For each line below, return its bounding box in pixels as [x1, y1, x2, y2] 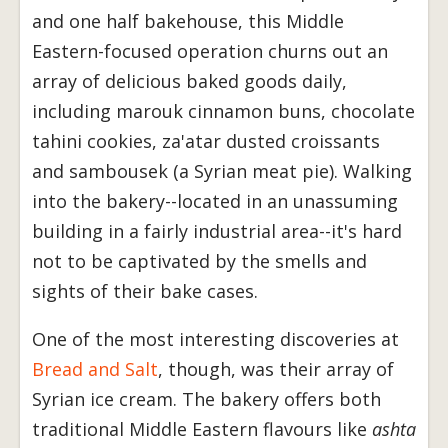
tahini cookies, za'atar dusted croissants [32, 129, 380, 154]
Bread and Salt [32, 357, 158, 382]
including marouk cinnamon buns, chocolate [32, 99, 415, 124]
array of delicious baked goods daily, [32, 69, 347, 94]
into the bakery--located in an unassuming [32, 189, 398, 214]
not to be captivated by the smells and [32, 249, 367, 274]
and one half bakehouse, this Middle [32, 9, 344, 34]
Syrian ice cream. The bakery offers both [32, 387, 381, 412]
